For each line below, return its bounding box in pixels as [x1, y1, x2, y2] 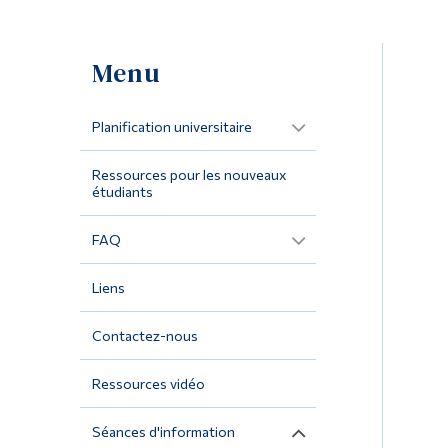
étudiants [91, 183, 153, 201]
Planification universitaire [91, 118, 252, 136]
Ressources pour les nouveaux [91, 166, 286, 184]
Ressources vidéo [91, 375, 205, 393]
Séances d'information [91, 423, 235, 441]
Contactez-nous [91, 327, 198, 345]
